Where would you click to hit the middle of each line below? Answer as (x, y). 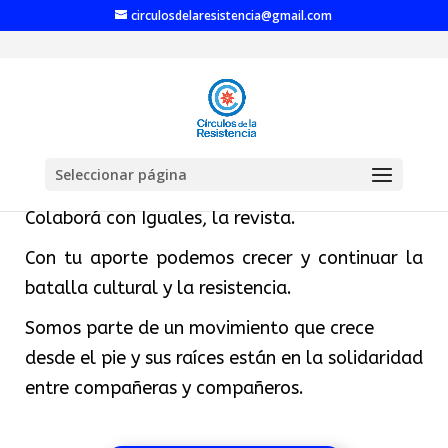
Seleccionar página (120, 174)
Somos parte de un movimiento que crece (199, 328)
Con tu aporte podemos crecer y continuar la (224, 258)
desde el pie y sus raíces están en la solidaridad (223, 358)
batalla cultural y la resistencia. (158, 288)
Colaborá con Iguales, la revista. (160, 218)
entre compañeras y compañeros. (164, 388)
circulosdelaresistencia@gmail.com (232, 15)
